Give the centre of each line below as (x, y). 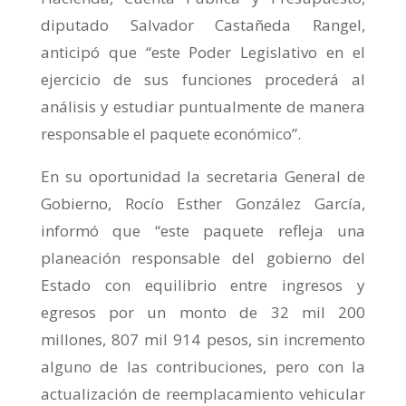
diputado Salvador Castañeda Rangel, (203, 25)
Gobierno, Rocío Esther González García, (203, 203)
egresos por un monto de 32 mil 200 (203, 312)
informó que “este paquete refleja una (203, 231)
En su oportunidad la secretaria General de (203, 176)
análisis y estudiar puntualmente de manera (203, 106)
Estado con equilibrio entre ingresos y (203, 285)
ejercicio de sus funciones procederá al (203, 79)
